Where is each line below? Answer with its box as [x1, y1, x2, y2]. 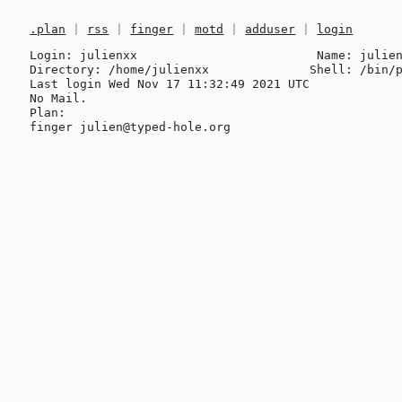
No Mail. [30, 91, 88, 105]
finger [130, 22, 174, 37]
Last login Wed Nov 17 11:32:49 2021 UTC [30, 76, 310, 91]
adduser [245, 22, 296, 37]
